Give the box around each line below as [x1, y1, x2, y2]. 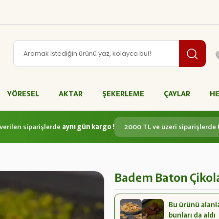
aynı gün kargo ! [62, 122, 114, 131]
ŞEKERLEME [102, 88, 144, 98]
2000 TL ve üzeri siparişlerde [124, 122, 218, 131]
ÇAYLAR [164, 88, 190, 98]
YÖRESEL [7, 88, 39, 98]
